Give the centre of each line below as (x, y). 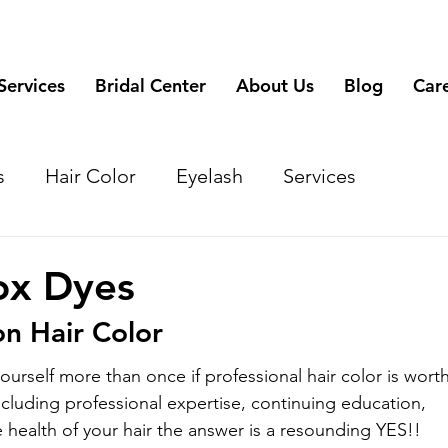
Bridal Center (150, 85)
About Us (275, 85)
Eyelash (210, 175)
